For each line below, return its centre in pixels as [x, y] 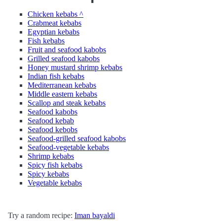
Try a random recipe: [41, 215]
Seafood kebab [51, 121]
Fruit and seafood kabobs [67, 50]
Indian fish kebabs [56, 76]
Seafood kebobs [53, 129]
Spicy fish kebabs [55, 165]
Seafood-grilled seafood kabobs [77, 138]
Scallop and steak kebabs [67, 103]
